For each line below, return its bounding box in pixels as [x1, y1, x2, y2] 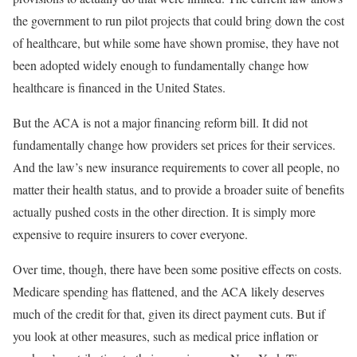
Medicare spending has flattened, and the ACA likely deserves [13, 282, 324, 300]
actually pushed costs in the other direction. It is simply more [13, 202, 316, 220]
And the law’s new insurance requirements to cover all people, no [13, 158, 339, 175]
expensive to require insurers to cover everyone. [13, 225, 248, 242]
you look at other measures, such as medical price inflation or [13, 327, 318, 344]
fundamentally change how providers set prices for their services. [13, 135, 335, 153]
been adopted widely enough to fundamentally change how [13, 56, 309, 73]
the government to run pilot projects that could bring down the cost [13, 11, 344, 29]
